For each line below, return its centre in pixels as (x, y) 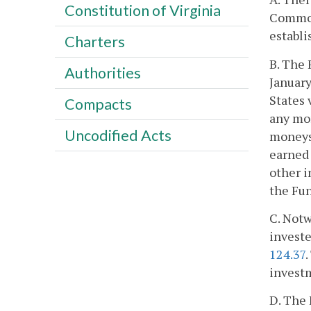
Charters (94, 41)
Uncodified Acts (118, 135)
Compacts (98, 104)
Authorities (102, 73)
